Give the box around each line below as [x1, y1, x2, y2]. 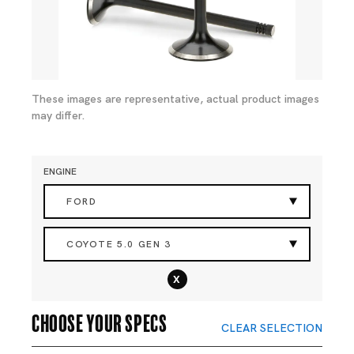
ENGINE [43, 165, 77, 178]
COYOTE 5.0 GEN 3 [66, 238, 171, 250]
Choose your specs [32, 311, 168, 333]
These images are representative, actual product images [32, 92, 319, 106]
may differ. [32, 108, 85, 122]
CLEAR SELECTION [221, 321, 322, 335]
